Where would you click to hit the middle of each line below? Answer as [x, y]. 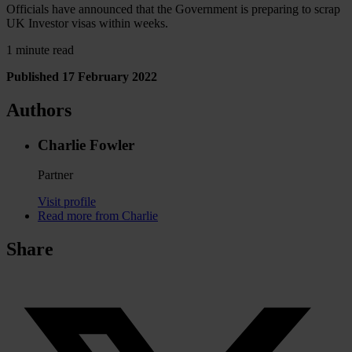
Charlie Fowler [86, 145]
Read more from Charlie [98, 216]
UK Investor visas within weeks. [87, 23]
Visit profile [67, 202]
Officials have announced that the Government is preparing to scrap [173, 9]
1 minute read [40, 49]
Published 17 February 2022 [82, 76]
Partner [55, 175]
